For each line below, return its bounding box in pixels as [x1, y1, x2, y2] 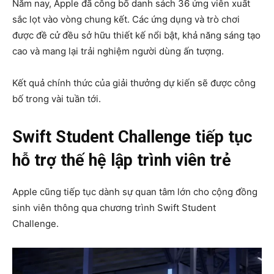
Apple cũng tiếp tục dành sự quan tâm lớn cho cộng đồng [12, 186, 257, 198]
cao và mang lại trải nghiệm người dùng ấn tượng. [12, 45, 224, 57]
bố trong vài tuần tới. [12, 93, 101, 105]
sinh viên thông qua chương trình [12, 202, 157, 214]
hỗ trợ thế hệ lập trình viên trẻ [12, 150, 231, 171]
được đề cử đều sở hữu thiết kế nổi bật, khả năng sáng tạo [12, 29, 261, 42]
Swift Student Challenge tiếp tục [12, 127, 253, 147]
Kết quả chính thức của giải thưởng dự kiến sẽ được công [12, 77, 256, 89]
